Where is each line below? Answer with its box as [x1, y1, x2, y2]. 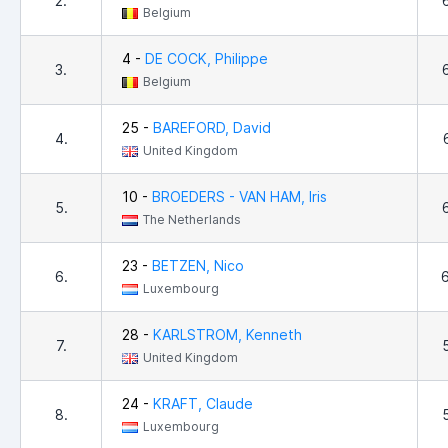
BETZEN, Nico [152, 257, 244, 275]
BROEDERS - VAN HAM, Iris [152, 188, 327, 206]
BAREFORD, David [153, 119, 271, 137]
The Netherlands [143, 212, 241, 228]
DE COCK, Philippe [145, 50, 268, 68]
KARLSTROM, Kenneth [153, 326, 302, 344]
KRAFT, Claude [153, 395, 253, 413]
